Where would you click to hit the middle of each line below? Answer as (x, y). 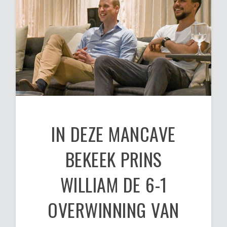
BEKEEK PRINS (113, 159)
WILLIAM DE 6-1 (113, 184)
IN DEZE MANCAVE (113, 133)
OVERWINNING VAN (113, 209)
